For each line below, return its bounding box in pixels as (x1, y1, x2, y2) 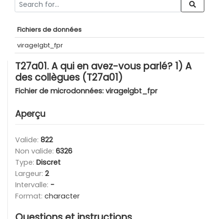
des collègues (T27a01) (15, 70, 123, 84)
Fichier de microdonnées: (15, 86, 106, 96)
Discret (36, 157, 61, 167)
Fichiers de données (17, 24, 82, 34)
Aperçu (15, 108, 45, 120)
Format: (15, 191, 44, 201)
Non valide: (15, 146, 56, 156)
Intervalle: (15, 179, 50, 190)
